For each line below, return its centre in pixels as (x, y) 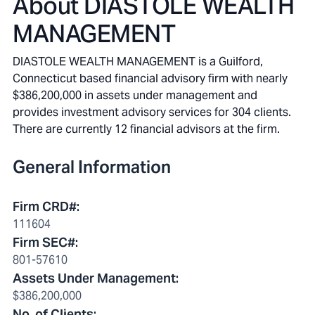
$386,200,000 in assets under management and (135, 95)
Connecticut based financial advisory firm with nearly (150, 78)
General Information (92, 167)
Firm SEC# (44, 242)
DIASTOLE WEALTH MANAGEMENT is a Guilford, (138, 62)
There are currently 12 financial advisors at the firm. (146, 129)
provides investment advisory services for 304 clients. (152, 112)
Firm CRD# (45, 206)
